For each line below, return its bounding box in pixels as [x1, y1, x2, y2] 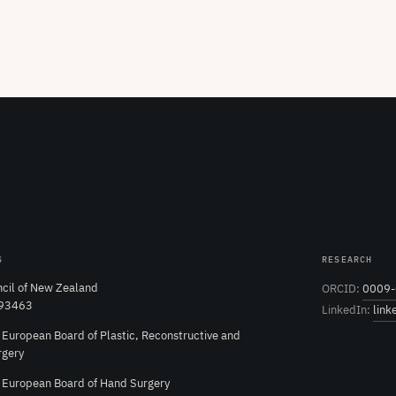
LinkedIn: [322, 301, 370, 317]
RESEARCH [322, 253, 373, 265]
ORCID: [322, 280, 360, 296]
